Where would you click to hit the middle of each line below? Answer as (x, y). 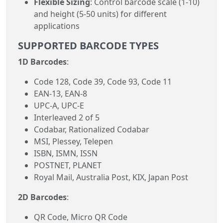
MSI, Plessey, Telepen (73, 141)
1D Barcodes (42, 61)
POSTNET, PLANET (68, 165)
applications (57, 26)
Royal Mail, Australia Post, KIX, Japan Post (111, 177)
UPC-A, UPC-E (59, 105)
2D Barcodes (42, 197)
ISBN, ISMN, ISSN (66, 153)
